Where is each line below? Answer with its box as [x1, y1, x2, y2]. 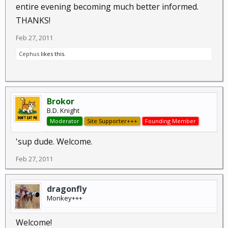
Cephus [19, 50, 39, 58]
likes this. [39, 50, 66, 58]
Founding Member [145, 117, 196, 125]
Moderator [50, 117, 79, 125]
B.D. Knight [47, 106, 79, 115]
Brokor [47, 96, 74, 107]
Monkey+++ [47, 193, 82, 203]
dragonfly [47, 183, 87, 194]
